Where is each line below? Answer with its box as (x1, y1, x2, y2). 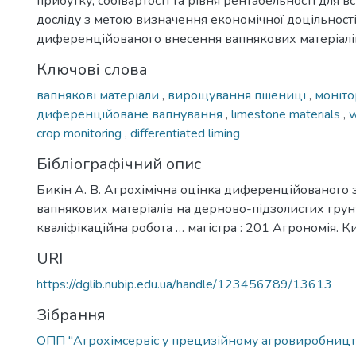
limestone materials (231, 106, 343, 123)
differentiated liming (130, 125, 240, 142)
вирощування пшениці (168, 87, 309, 104)
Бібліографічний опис (37, 153, 201, 175)
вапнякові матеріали (37, 87, 162, 104)
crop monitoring (37, 125, 125, 142)
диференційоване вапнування (37, 106, 226, 123)
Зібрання (37, 304, 106, 326)
